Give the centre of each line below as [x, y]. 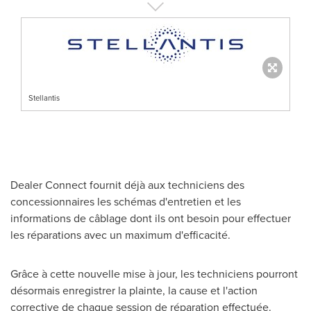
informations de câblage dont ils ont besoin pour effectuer [151, 218]
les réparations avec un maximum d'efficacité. [120, 234]
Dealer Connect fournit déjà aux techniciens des [127, 184]
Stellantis [44, 98]
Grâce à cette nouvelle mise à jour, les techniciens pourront [154, 273]
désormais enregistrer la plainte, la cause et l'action [134, 290]
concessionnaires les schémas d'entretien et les [126, 201]
